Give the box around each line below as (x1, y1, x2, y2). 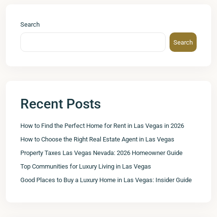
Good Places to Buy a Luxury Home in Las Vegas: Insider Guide (20, 176, 192, 184)
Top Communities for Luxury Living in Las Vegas (20, 163, 151, 170)
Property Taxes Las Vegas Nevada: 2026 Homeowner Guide (20, 149, 183, 156)
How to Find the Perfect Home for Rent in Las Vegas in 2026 (20, 122, 184, 129)
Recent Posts (20, 96, 101, 112)
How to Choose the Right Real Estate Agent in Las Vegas (20, 136, 174, 143)
